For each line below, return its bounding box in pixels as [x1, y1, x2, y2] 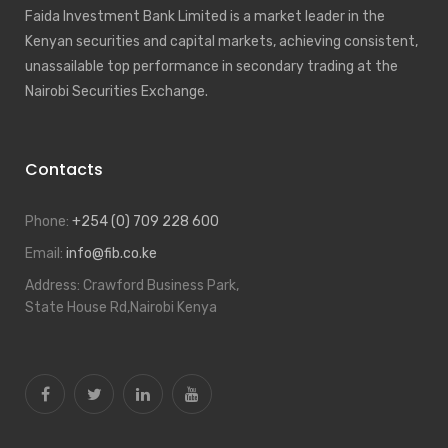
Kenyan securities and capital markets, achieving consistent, [25, 32, 418, 50]
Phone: [25, 212, 72, 230]
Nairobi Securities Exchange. [25, 82, 208, 100]
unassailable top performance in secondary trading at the [25, 57, 398, 75]
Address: [25, 276, 83, 294]
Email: [25, 244, 66, 262]
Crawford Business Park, [83, 276, 239, 294]
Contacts [25, 157, 103, 181]
